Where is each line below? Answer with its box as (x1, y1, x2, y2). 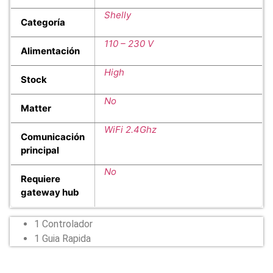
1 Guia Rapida (34, 233, 91, 245)
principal (21, 144, 59, 157)
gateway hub (21, 186, 79, 199)
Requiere (21, 173, 60, 185)
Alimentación (21, 45, 80, 57)
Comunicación (21, 131, 85, 143)
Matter (21, 102, 51, 115)
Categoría (21, 16, 65, 29)
